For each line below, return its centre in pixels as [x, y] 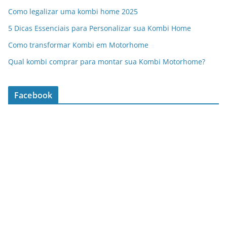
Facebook [33, 96]
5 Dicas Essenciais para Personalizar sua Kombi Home [100, 28]
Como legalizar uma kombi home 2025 [73, 12]
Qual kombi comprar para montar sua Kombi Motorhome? [107, 62]
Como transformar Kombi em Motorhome [78, 45]
